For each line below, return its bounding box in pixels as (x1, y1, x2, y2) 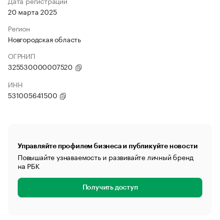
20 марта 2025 (8, 6, 57, 17)
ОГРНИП (8, 50, 35, 61)
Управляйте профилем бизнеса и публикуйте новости (18, 142, 198, 149)
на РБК (18, 160, 40, 171)
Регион (8, 23, 30, 33)
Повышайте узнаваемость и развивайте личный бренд (18, 151, 193, 162)
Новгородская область (8, 33, 81, 44)
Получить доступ (82, 184, 138, 191)
